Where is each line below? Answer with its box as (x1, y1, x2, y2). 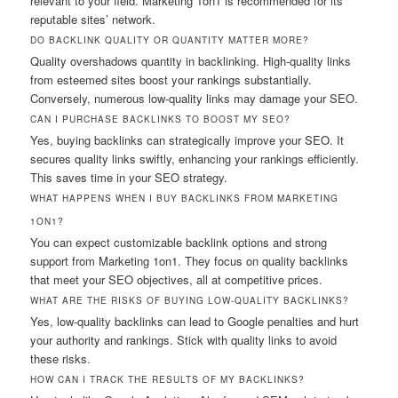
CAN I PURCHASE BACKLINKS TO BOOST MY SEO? (30, 112, 291, 125)
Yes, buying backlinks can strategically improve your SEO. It (30, 131, 345, 148)
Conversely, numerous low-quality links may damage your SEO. (30, 89, 359, 107)
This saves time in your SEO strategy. (30, 168, 228, 186)
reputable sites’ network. (30, 10, 156, 28)
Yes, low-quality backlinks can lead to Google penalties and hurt (30, 312, 360, 330)
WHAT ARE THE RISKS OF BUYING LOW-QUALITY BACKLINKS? (30, 293, 350, 306)
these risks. (30, 349, 92, 367)
